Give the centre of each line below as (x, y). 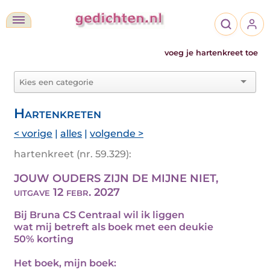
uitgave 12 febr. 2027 (67, 192)
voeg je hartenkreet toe (211, 53)
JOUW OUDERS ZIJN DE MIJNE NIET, (116, 178)
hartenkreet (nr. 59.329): (73, 154)
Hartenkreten (58, 113)
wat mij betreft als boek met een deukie (114, 227)
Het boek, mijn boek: (65, 263)
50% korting (44, 239)
